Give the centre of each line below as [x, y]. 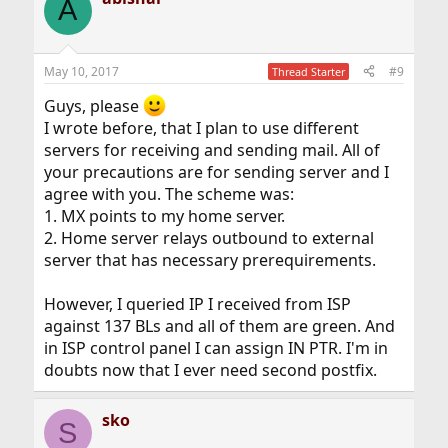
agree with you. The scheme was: [168, 194]
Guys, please [93, 106]
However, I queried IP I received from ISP [197, 304]
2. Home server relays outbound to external [208, 238]
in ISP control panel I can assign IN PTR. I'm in [215, 348]
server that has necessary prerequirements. [209, 260]
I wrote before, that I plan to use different [201, 128]
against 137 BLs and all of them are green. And [219, 326]
